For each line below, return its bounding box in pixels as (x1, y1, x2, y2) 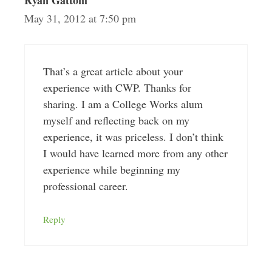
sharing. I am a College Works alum (42, 97, 203, 112)
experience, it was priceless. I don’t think (42, 129, 223, 144)
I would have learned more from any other (42, 146, 228, 161)
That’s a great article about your (42, 64, 183, 79)
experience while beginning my (42, 162, 180, 177)
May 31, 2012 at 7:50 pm (24, 11, 136, 26)
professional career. (42, 178, 128, 194)
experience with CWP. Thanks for (42, 80, 191, 95)
